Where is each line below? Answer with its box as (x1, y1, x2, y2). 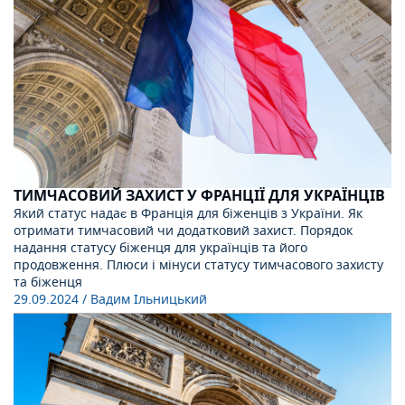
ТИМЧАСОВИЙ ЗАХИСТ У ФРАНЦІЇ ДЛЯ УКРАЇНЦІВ (14, 185, 385, 208)
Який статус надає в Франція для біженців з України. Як (14, 204, 363, 224)
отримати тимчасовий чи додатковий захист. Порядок (14, 221, 353, 241)
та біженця (14, 273, 82, 293)
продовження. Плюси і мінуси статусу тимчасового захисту (14, 256, 383, 276)
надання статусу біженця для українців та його (14, 239, 307, 259)
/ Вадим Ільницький (82, 290, 207, 310)
